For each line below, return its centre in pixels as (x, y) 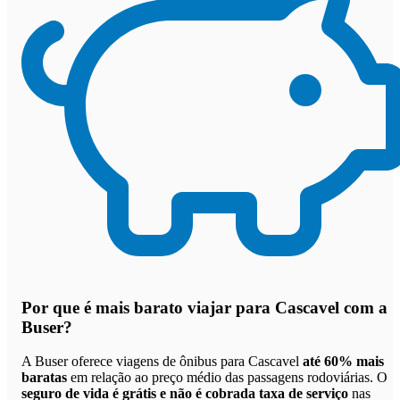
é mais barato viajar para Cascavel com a (236, 307)
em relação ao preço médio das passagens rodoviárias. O (227, 378)
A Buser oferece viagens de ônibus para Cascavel (162, 362)
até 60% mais (343, 362)
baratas (44, 378)
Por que (53, 307)
